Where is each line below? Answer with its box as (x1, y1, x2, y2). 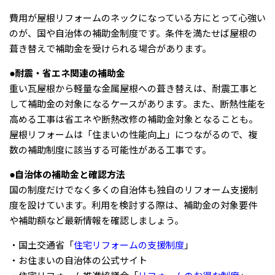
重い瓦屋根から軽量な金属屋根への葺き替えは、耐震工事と (9, 83, 258, 95)
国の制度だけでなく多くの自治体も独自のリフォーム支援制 (9, 184, 258, 196)
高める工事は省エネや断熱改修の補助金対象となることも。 (9, 114, 258, 125)
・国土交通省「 (9, 239, 74, 251)
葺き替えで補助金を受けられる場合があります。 (9, 43, 211, 55)
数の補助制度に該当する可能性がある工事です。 (9, 144, 211, 156)
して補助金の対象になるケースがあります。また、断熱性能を (9, 98, 266, 110)
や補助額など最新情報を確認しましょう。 (9, 215, 184, 227)
